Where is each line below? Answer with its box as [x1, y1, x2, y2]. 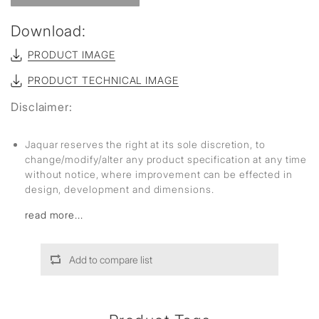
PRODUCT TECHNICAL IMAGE [28, 74, 179, 86]
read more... [25, 209, 83, 221]
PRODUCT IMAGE [28, 48, 115, 61]
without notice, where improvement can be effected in [25, 168, 293, 180]
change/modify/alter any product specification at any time [25, 153, 308, 165]
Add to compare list [68, 253, 152, 266]
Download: [11, 22, 87, 40]
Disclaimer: [11, 100, 73, 114]
